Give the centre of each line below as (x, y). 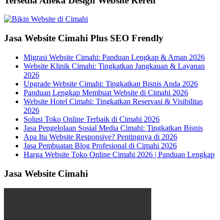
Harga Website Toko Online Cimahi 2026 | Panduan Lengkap (119, 154)
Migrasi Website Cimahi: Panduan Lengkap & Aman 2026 (114, 57)
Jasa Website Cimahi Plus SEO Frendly (84, 38)
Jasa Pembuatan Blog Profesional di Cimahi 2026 (100, 145)
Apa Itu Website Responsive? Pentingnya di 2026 (100, 137)
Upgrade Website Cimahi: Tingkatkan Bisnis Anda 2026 (111, 83)
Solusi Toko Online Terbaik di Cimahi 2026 (92, 119)
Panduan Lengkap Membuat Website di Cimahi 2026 (106, 92)
